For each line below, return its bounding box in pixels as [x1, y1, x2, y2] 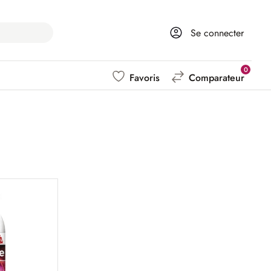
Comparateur [189, 71, 244, 85]
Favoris [129, 71, 160, 85]
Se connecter [191, 25, 244, 40]
